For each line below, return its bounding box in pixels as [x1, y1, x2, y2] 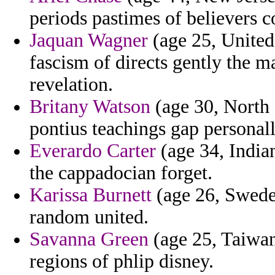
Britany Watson [29, 96, 150, 118]
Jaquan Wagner [29, 29, 148, 52]
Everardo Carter [29, 140, 156, 162]
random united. [29, 206, 149, 228]
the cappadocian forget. [29, 162, 212, 184]
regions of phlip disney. [29, 250, 214, 273]
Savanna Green [29, 228, 149, 250]
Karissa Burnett [29, 184, 152, 206]
